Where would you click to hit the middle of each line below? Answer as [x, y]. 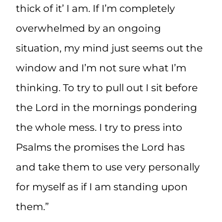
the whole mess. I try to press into [99, 128]
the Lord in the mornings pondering [107, 108]
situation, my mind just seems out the [109, 48]
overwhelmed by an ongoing [88, 28]
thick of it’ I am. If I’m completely [95, 9]
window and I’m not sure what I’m [101, 68]
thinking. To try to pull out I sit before [107, 88]
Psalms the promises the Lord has [100, 147]
